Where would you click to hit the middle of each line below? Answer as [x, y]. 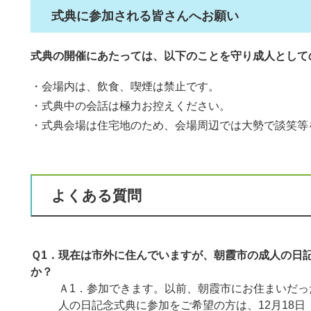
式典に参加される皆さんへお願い [145, 16]
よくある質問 [96, 195]
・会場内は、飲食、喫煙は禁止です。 [125, 87]
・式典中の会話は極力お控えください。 [131, 106]
